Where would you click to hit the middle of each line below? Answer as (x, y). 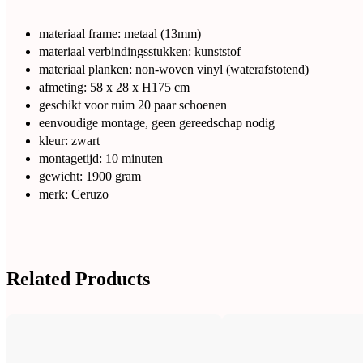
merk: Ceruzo (74, 194)
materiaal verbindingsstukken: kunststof (140, 52)
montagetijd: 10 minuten (101, 159)
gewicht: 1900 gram (90, 177)
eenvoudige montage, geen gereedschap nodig (157, 123)
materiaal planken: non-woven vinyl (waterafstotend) (174, 70)
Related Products (78, 279)
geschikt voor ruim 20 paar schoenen (133, 105)
